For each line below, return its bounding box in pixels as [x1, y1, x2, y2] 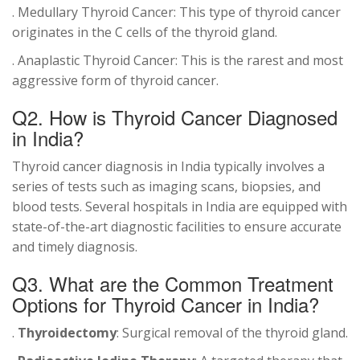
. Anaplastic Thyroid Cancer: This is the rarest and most [12, 51, 343, 70]
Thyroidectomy [18, 324, 117, 342]
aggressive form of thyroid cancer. [12, 72, 219, 90]
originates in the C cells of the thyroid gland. [12, 23, 277, 42]
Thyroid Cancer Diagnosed [112, 103, 337, 132]
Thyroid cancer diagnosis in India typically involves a [12, 157, 325, 176]
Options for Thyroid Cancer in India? [12, 290, 319, 319]
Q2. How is [12, 103, 106, 132]
